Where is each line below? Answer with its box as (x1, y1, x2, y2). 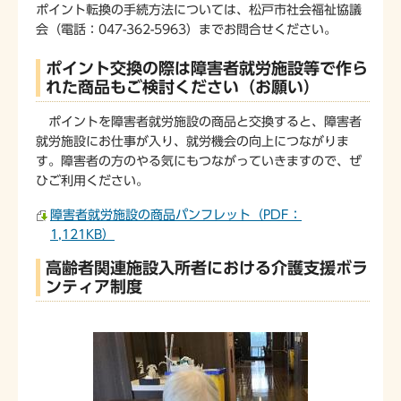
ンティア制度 (46, 278, 142, 295)
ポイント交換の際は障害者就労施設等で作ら (46, 60, 368, 77)
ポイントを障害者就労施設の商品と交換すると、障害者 (36, 115, 362, 129)
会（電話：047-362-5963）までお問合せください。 (36, 23, 337, 37)
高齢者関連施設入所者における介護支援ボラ (46, 260, 368, 277)
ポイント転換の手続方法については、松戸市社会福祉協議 (36, 4, 362, 17)
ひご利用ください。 (36, 175, 149, 188)
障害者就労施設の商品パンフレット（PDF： (50, 209, 302, 222)
